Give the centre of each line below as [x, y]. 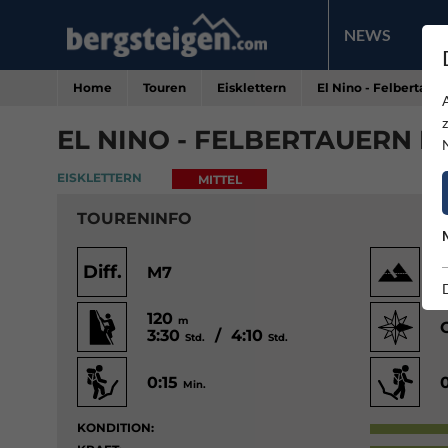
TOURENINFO [134, 218]
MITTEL [219, 179]
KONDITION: [115, 427]
